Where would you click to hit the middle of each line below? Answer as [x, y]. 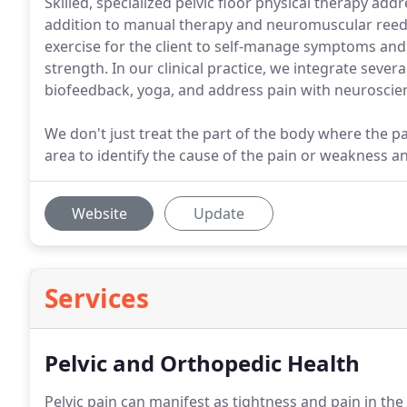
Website [99, 213]
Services [97, 298]
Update [219, 213]
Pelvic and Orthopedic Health [202, 363]
